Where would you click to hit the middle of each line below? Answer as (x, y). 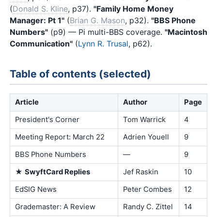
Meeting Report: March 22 (60, 137)
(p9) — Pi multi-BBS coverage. (106, 32)
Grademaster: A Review (55, 207)
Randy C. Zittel (148, 207)
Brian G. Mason (97, 20)
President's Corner (47, 119)
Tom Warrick (144, 119)
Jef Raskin (141, 172)
